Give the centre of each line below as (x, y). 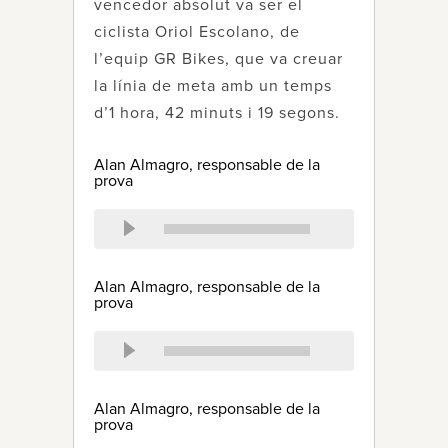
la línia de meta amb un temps (213, 86)
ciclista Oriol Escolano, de (197, 32)
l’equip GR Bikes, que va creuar (218, 59)
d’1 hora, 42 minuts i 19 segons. (217, 113)
